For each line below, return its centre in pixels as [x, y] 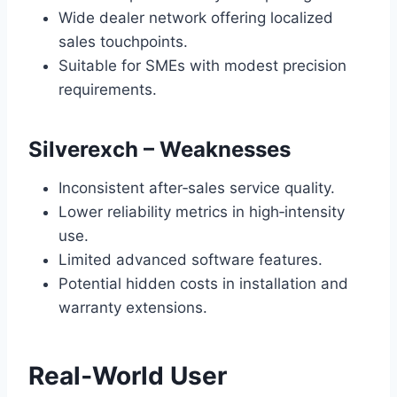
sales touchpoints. [123, 42]
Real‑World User [128, 376]
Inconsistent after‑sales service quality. [197, 188]
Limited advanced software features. [191, 260]
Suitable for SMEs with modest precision [202, 66]
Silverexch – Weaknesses [160, 150]
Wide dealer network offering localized [196, 18]
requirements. [108, 90]
